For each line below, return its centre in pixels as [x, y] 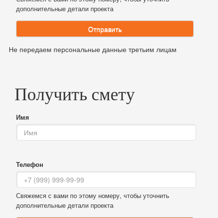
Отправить [105, 29]
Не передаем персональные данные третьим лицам [93, 49]
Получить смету [75, 95]
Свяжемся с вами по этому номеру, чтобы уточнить [93, 196]
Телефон [30, 164]
